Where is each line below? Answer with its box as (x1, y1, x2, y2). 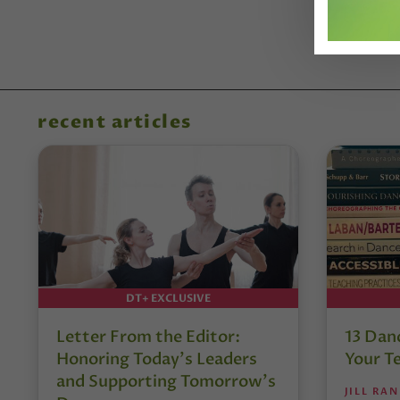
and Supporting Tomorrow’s (56, 370, 276, 393)
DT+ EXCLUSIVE (125, 290, 211, 305)
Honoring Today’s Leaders (56, 347, 257, 371)
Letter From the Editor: (56, 325, 240, 348)
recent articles (37, 110, 192, 135)
